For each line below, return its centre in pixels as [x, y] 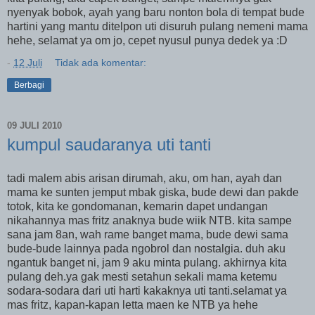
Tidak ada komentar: [101, 63]
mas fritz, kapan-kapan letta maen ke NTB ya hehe [133, 304]
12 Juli [28, 63]
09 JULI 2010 [34, 125]
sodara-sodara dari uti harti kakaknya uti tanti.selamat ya [147, 290]
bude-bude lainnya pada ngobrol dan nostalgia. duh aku [146, 248]
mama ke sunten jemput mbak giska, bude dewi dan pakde [153, 192]
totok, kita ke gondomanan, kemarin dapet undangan [137, 206]
